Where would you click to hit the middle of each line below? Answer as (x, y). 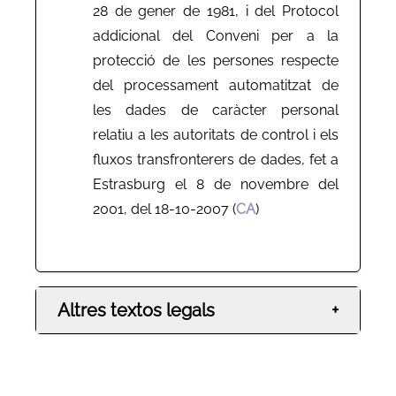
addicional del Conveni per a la (216, 35)
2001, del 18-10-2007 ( (164, 209)
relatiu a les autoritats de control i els (216, 134)
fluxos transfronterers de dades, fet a (216, 159)
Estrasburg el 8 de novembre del (216, 184)
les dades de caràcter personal (216, 110)
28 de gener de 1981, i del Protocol (216, 11)
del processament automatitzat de (216, 85)
